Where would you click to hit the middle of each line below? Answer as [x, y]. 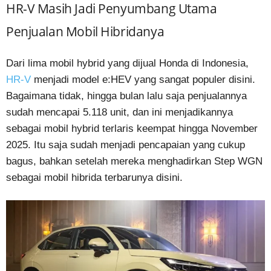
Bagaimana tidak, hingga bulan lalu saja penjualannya [126, 96]
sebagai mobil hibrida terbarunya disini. [94, 177]
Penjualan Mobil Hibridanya [85, 31]
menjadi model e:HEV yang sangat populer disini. [143, 79]
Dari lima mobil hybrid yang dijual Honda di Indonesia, [127, 63]
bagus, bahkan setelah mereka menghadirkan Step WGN [134, 161]
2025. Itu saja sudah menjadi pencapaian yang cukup [126, 145]
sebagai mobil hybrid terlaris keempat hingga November [132, 128]
